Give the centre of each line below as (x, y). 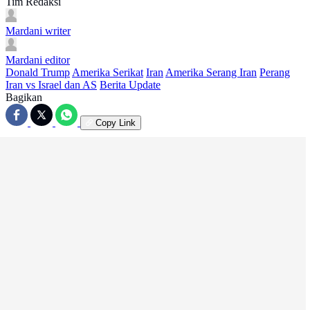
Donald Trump (38, 72)
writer (58, 30)
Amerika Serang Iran (211, 72)
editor (57, 60)
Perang (275, 72)
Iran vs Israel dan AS (51, 84)
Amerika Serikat (108, 72)
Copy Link (116, 122)
